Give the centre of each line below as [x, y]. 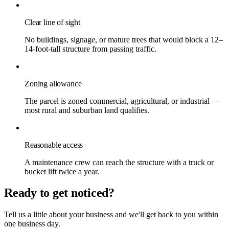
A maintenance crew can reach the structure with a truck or [119, 162]
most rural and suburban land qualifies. [87, 110]
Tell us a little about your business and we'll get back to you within [111, 215]
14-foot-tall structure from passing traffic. [90, 49]
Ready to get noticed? [59, 193]
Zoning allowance [53, 83]
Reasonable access [54, 145]
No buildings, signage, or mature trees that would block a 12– [124, 39]
